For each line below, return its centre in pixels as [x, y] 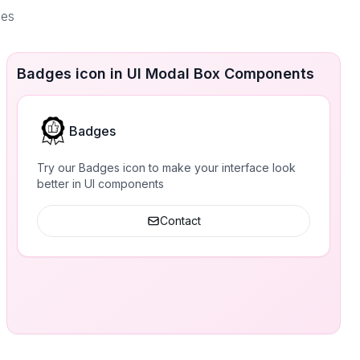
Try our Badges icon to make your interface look [166, 168]
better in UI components [100, 184]
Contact [180, 221]
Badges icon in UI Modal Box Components [166, 74]
